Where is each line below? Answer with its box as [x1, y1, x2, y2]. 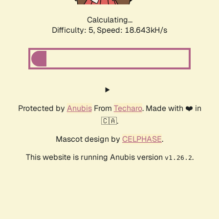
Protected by [18, 103, 67, 114]
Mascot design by [56, 134, 122, 145]
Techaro [113, 103, 142, 114]
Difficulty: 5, [52, 25, 97, 36]
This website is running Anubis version [25, 152, 165, 163]
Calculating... [87, 15, 132, 25]
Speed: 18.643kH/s [97, 25, 167, 36]
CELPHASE [122, 134, 162, 145]
